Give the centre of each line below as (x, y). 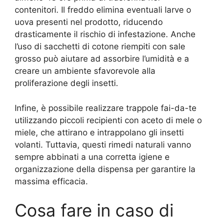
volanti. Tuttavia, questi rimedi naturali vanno (103, 144)
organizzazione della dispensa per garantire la (105, 169)
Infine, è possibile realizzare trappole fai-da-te (106, 108)
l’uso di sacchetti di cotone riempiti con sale (100, 47)
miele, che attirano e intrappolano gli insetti (99, 132)
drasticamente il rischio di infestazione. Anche (105, 34)
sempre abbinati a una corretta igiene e (92, 157)
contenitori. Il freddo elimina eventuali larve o (103, 10)
